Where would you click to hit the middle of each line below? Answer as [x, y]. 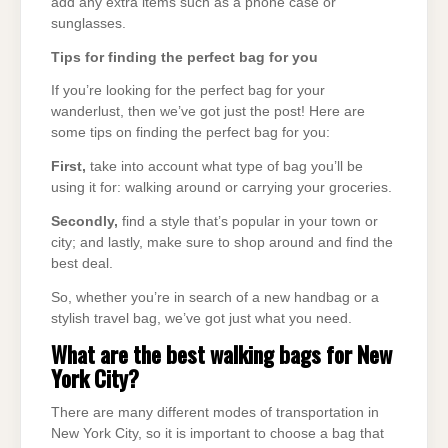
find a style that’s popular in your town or [248, 221]
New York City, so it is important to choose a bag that [217, 434]
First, [68, 167]
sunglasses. [88, 23]
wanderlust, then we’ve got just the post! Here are [208, 112]
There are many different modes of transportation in [215, 413]
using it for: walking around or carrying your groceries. [221, 188]
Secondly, [84, 221]
